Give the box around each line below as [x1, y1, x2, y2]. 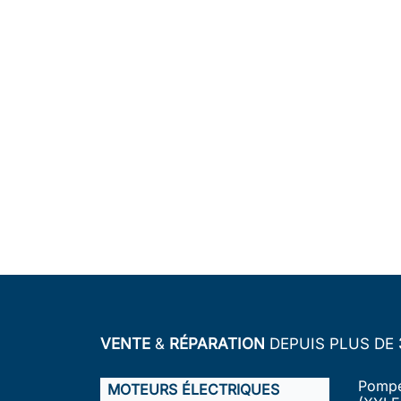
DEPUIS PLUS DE [269, 334, 394, 353]
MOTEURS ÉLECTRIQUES [107, 380, 279, 398]
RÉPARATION [169, 334, 269, 353]
